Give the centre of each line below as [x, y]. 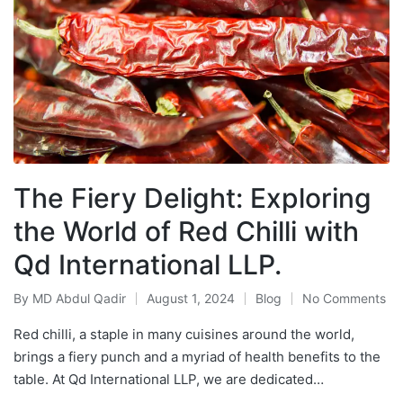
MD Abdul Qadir [79, 299]
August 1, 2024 [191, 299]
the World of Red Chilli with [186, 232]
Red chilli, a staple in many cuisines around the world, [184, 335]
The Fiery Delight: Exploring [193, 198]
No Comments [344, 299]
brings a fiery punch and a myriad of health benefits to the [197, 357]
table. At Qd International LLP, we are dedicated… [169, 380]
